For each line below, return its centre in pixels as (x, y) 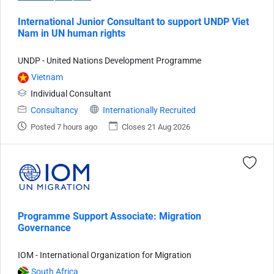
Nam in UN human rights (72, 33)
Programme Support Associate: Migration (109, 216)
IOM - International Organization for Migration (105, 255)
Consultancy (54, 110)
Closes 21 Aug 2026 (156, 127)
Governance (44, 228)
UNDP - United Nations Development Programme (109, 61)
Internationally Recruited (149, 110)
